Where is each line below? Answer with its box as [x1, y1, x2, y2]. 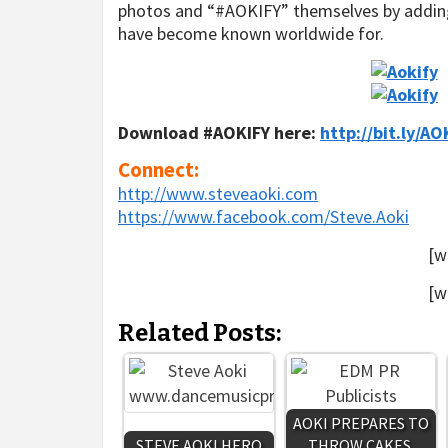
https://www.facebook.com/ [118, 205, 330, 228]
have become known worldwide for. [118, 22, 384, 45]
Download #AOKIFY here [118, 121, 311, 144]
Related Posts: [118, 319, 281, 347]
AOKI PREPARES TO [293, 413, 429, 433]
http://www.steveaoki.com [118, 182, 318, 205]
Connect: [118, 156, 199, 183]
